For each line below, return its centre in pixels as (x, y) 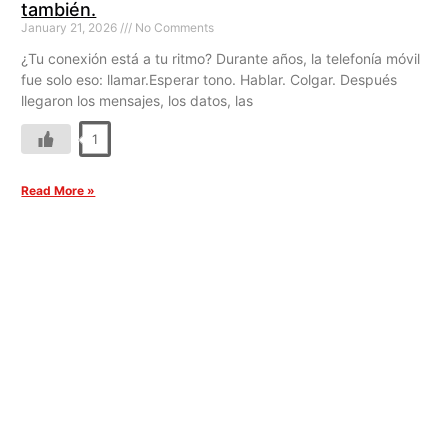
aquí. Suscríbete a (224, 361)
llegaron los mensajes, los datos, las (137, 101)
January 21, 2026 (71, 28)
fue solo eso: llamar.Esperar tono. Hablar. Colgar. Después (209, 80)
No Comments (173, 28)
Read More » (58, 191)
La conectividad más (224, 297)
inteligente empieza (224, 329)
